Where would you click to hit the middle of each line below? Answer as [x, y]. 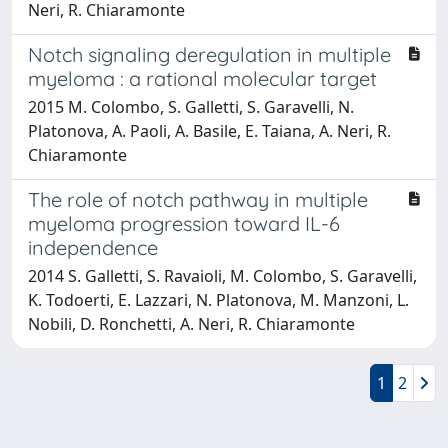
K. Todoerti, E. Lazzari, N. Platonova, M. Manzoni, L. [218, 299]
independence [93, 247]
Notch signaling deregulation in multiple [209, 54]
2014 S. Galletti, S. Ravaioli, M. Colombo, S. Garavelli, [222, 275]
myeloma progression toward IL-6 [184, 223]
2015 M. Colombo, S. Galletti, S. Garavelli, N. [191, 106]
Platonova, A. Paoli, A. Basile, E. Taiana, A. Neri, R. [209, 130]
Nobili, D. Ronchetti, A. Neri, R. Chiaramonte [191, 323]
